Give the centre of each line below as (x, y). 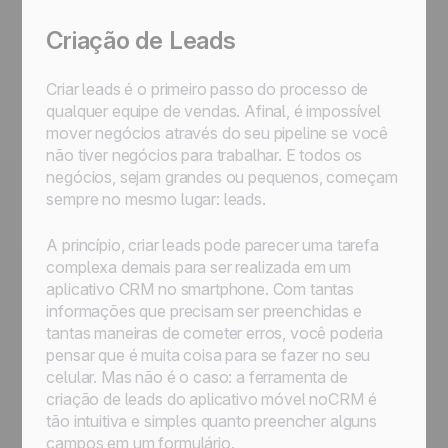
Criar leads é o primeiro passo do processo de (207, 89)
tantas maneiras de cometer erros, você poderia (215, 333)
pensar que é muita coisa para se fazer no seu (208, 355)
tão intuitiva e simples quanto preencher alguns (211, 421)
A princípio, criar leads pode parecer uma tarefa (212, 245)
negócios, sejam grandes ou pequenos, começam (222, 177)
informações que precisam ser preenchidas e (204, 311)
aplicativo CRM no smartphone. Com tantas (200, 289)
